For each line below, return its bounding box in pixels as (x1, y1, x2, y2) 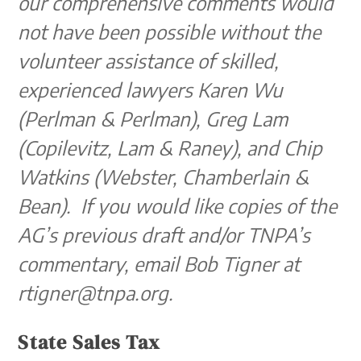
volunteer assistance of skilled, (18, 48, 280, 73)
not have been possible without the (18, 19, 322, 44)
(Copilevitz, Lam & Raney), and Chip (18, 135, 323, 160)
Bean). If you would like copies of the (18, 193, 338, 218)
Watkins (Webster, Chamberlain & (18, 164, 309, 189)
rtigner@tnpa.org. (18, 280, 193, 305)
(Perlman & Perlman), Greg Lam (18, 106, 288, 131)
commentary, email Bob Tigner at (18, 251, 301, 276)
